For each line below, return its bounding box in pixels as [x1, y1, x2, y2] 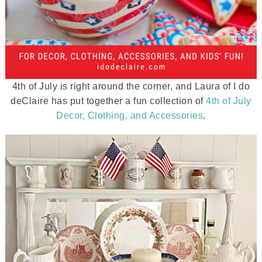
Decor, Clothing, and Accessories [56, 111, 204, 120]
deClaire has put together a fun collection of [11, 96, 206, 106]
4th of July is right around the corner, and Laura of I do [12, 81, 250, 91]
